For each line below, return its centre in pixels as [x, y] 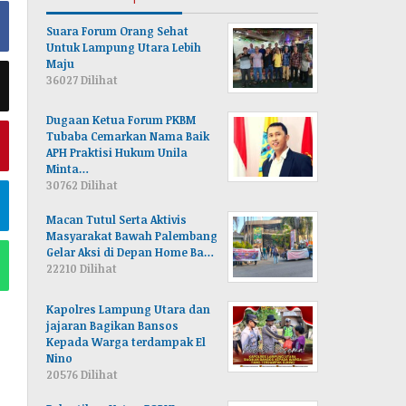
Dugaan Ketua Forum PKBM [121, 119]
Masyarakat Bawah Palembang [132, 235]
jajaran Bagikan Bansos [113, 325]
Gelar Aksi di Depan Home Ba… [130, 251]
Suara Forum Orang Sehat [118, 30]
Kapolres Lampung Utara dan [129, 309]
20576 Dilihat [82, 374]
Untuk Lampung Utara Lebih [124, 47]
